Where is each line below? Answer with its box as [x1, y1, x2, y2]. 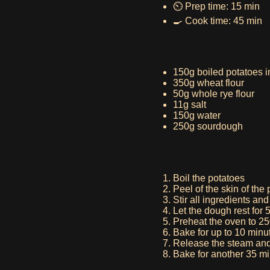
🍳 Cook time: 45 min [173, 15, 262, 26]
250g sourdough [173, 121, 243, 132]
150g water [173, 110, 221, 121]
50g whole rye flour [173, 89, 254, 99]
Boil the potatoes [173, 173, 245, 184]
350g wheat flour [173, 78, 244, 89]
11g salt [173, 99, 206, 110]
